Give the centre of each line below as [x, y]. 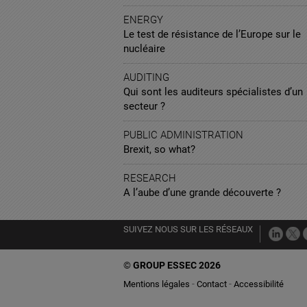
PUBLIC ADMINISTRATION [183, 135]
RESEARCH [150, 178]
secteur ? [144, 106]
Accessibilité [259, 284]
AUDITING [146, 77]
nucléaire [144, 48]
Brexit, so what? [159, 149]
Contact [212, 284]
